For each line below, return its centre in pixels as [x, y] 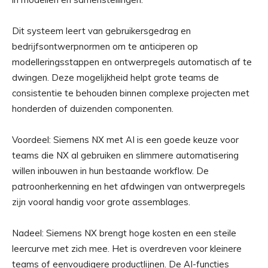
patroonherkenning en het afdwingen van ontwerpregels [129, 187]
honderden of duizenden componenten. [93, 109]
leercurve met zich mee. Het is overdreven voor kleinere [127, 249]
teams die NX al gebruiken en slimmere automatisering [125, 156]
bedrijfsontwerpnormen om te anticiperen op [105, 47]
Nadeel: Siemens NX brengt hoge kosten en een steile [124, 233]
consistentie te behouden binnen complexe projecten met [131, 93]
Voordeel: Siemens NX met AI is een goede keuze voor [125, 140]
